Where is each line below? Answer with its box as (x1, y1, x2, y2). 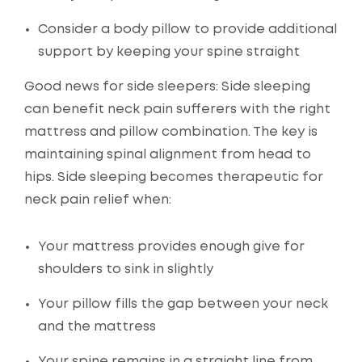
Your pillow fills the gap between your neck (38, 298, 328, 311)
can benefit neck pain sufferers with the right (24, 103, 330, 116)
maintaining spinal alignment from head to (24, 149, 311, 162)
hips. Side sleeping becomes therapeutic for (24, 171, 323, 184)
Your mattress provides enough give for (38, 241, 305, 254)
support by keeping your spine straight (38, 46, 300, 59)
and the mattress (38, 321, 156, 334)
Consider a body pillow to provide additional (38, 23, 337, 36)
